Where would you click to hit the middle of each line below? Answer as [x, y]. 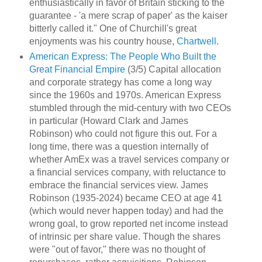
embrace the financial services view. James [118, 185]
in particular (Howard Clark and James [108, 121]
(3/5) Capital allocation [173, 70]
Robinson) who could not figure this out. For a [123, 134]
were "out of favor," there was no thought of [117, 250]
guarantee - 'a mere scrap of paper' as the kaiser [128, 16]
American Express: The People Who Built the [123, 57]
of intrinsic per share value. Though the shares [125, 237]
